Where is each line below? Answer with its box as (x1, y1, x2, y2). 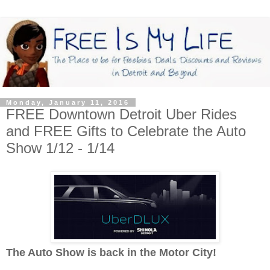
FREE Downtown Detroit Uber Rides (6, 106, 237, 123)
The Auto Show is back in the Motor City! (6, 246, 216, 259)
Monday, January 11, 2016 (6, 99, 130, 107)
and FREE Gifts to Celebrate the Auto (6, 123, 246, 140)
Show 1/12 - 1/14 (6, 140, 115, 157)
